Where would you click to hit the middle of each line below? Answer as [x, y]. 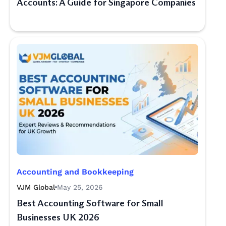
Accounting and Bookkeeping [75, 172]
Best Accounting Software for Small [90, 203]
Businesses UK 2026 [58, 217]
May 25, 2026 [80, 187]
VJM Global [36, 187]
